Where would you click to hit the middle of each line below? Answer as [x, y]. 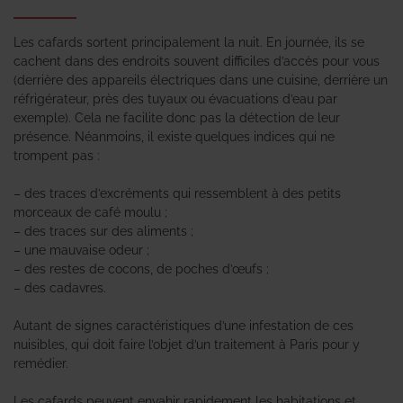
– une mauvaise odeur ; [81, 250]
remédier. [41, 363]
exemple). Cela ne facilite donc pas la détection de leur [177, 117]
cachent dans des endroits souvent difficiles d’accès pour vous [197, 61]
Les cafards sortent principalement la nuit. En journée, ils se [189, 42]
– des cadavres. [60, 287]
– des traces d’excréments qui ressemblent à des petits [177, 193]
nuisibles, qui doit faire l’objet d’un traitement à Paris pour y [187, 344]
